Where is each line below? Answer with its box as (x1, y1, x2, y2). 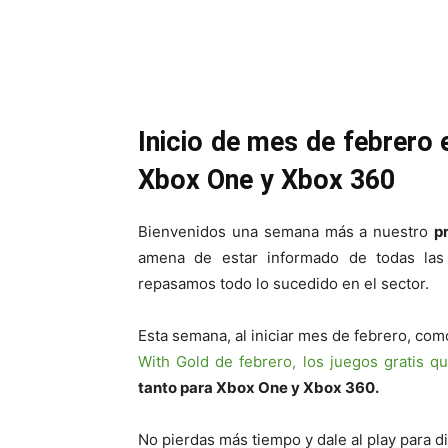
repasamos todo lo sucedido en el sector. (138, 274, 429, 293)
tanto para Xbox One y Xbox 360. (138, 378, 379, 397)
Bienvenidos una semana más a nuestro (138, 222, 435, 241)
